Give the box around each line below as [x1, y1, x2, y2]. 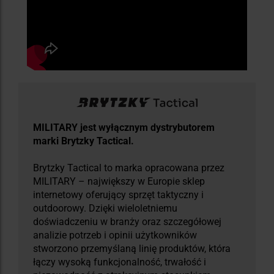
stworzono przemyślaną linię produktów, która [33, 242, 231, 254]
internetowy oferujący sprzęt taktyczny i [33, 188, 204, 201]
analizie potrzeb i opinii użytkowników [33, 229, 197, 241]
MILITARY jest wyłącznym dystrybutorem [33, 121, 215, 133]
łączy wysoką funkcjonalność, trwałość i [33, 256, 206, 268]
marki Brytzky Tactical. [33, 135, 134, 147]
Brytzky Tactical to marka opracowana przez [33, 161, 224, 174]
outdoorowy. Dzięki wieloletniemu [33, 202, 177, 214]
